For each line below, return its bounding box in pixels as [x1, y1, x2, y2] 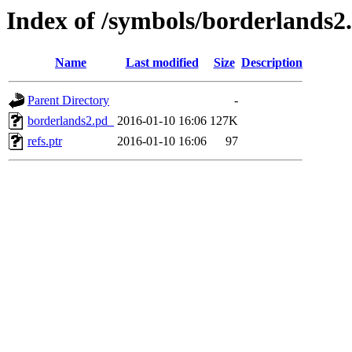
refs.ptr [27, 134, 62, 148]
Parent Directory [27, 93, 109, 108]
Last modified [125, 56, 199, 70]
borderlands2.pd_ [27, 114, 114, 128]
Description [241, 56, 302, 70]
